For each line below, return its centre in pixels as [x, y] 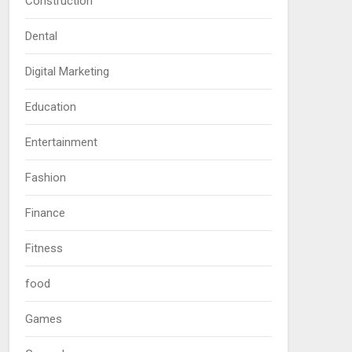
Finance [45, 213]
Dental [41, 36]
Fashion [45, 177]
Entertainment [61, 142]
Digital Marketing [67, 71]
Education [50, 106]
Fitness [44, 248]
